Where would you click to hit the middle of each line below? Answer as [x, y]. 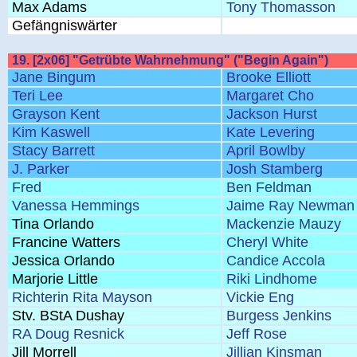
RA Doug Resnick [68, 334]
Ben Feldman [269, 187]
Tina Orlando [53, 224]
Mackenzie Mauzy [284, 224]
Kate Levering [271, 132]
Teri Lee [37, 96]
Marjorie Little [55, 279]
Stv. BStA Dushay [68, 316]
